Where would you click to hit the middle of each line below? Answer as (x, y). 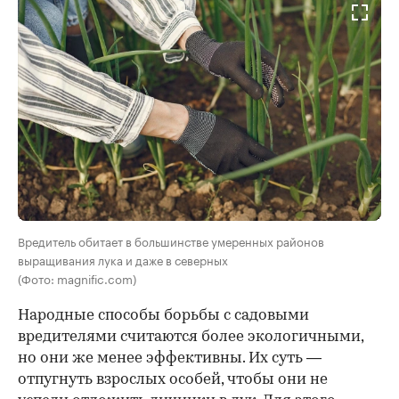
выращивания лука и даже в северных (123, 259)
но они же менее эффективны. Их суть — (170, 358)
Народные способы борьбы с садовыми (163, 315)
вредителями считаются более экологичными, (191, 337)
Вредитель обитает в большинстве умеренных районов (171, 240)
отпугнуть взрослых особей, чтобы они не (173, 379)
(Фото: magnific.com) (77, 277)
